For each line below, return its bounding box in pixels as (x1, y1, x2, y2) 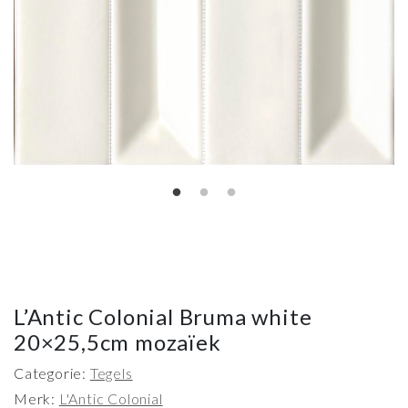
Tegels (89, 364, 133, 382)
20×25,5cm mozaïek (14, 329, 221, 356)
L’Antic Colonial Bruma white (14, 303, 312, 331)
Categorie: (14, 364, 90, 382)
